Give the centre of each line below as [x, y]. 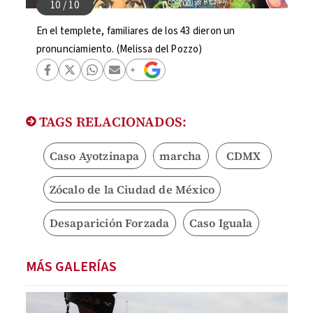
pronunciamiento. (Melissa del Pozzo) [119, 49]
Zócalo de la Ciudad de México [132, 189]
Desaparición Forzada [109, 223]
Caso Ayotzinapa [94, 156]
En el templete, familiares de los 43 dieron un [136, 31]
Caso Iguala [221, 223]
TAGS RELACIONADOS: [111, 122]
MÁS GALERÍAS [71, 267]
